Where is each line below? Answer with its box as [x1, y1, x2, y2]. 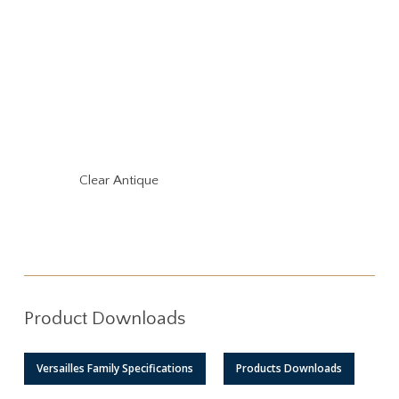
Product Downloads [23, 308, 185, 330]
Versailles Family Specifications [36, 361, 193, 377]
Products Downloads [235, 361, 342, 377]
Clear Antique [79, 173, 159, 189]
